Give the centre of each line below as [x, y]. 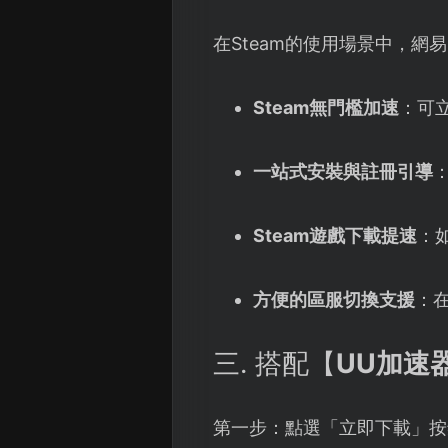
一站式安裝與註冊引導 [342, 172]
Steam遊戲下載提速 [334, 236]
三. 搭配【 [274, 364]
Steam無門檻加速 [325, 108]
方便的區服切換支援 [333, 300]
